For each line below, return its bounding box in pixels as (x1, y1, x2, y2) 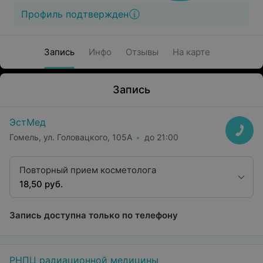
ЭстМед (9, 116, 46, 128)
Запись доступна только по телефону (9, 210, 178, 221)
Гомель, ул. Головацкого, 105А (9, 131, 132, 142)
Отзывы (125, 46, 159, 58)
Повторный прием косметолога (19, 164, 156, 176)
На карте (172, 46, 210, 58)
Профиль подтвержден (21, 8, 129, 20)
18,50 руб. (19, 178, 63, 190)
